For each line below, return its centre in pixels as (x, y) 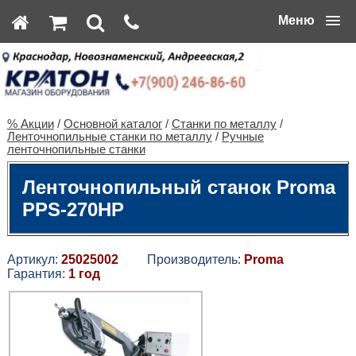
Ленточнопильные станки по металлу (109, 136)
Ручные (242, 136)
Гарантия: (37, 273)
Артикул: (34, 259)
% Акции (30, 124)
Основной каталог (112, 124)
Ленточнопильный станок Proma (178, 187)
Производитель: (181, 259)
